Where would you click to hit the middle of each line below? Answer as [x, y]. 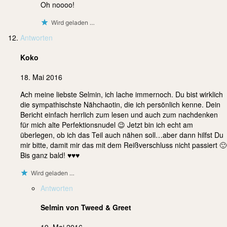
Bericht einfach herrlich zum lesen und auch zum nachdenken [119, 114]
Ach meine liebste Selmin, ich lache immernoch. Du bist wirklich [122, 94]
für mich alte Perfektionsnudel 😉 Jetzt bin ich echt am [107, 124]
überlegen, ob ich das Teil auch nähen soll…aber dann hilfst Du [122, 135]
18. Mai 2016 [41, 77]
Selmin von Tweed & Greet [86, 207]
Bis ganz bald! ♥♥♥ [50, 155]
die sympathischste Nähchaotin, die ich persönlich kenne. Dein [120, 104]
